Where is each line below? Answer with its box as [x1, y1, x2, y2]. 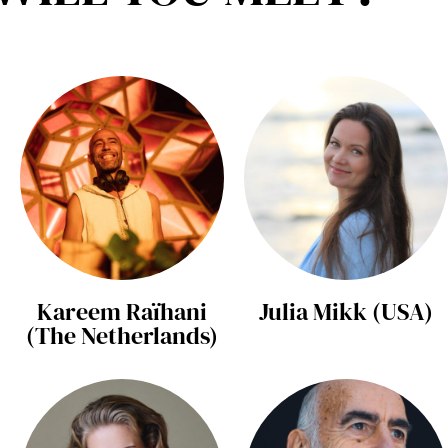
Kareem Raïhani [37, 295, 207, 329]
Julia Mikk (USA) [259, 295, 433, 329]
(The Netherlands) [26, 319, 218, 353]
